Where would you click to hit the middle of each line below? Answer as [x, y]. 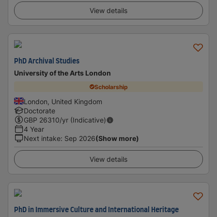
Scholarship [111, 87]
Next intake [42, 138]
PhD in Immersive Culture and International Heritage [96, 210]
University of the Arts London [62, 73]
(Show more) [117, 138]
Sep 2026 [80, 138]
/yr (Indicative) [83, 120]
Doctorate [39, 111]
